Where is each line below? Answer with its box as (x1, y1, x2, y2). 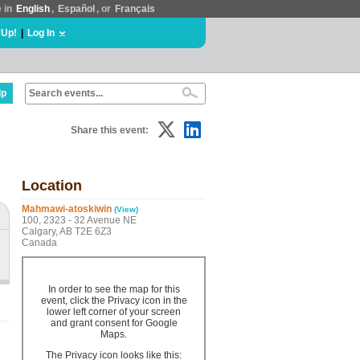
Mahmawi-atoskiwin (22, 203, 112, 215)
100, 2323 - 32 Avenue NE (22, 215, 137, 226)
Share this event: (71, 125, 149, 136)
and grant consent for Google (50, 317, 178, 329)
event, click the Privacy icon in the (40, 295, 187, 306)
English (16, 3, 50, 14)
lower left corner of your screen (47, 306, 181, 317)
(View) (114, 205, 138, 214)
